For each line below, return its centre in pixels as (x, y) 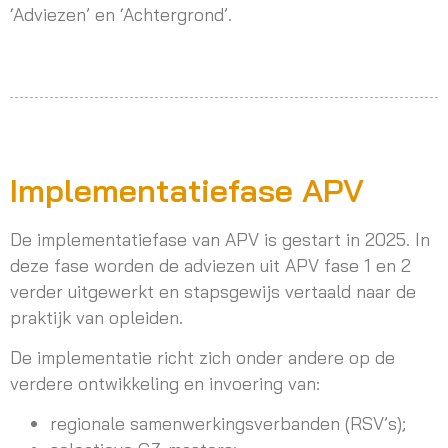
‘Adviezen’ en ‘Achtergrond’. (121, 14)
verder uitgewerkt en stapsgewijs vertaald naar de (213, 290)
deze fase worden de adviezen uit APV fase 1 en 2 (210, 264)
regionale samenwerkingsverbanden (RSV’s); (228, 423)
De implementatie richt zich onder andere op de (202, 356)
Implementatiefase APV (187, 189)
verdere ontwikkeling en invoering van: (165, 382)
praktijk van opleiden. (96, 316)
